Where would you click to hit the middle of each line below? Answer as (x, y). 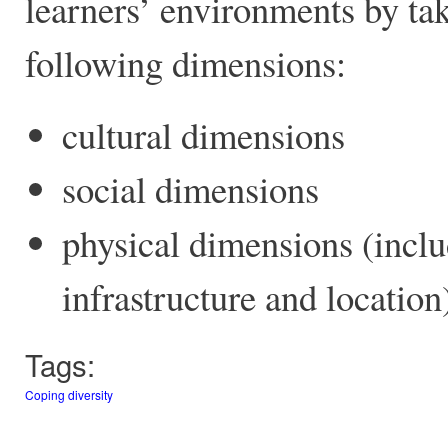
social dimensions (191, 189)
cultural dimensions (204, 135)
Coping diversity (68, 394)
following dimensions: (185, 63)
